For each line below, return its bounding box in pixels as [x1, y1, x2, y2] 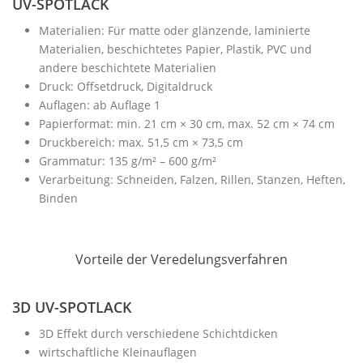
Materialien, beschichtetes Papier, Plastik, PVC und [38, 41, 312, 57]
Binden [38, 190, 78, 206]
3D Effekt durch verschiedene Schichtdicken [38, 326, 278, 341]
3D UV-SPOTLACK [12, 297, 132, 317]
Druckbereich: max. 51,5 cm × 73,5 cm [38, 135, 243, 150]
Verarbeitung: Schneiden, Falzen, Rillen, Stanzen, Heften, [38, 172, 345, 187]
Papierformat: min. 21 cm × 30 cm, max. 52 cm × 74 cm [38, 116, 335, 131]
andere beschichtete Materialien [38, 60, 216, 75]
